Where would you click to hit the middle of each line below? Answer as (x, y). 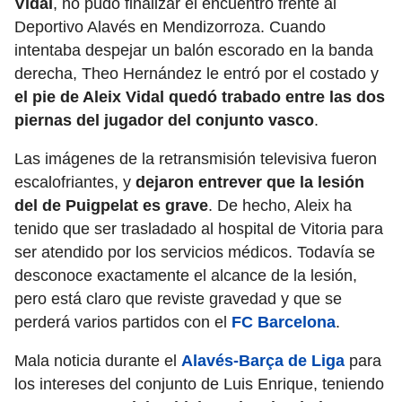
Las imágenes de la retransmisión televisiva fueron (196, 159)
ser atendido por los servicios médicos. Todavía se (195, 253)
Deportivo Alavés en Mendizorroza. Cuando (170, 27)
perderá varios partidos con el (123, 323)
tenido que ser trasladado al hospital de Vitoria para (199, 229)
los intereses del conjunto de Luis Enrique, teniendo (199, 385)
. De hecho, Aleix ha (280, 206)
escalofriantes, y (75, 183)
